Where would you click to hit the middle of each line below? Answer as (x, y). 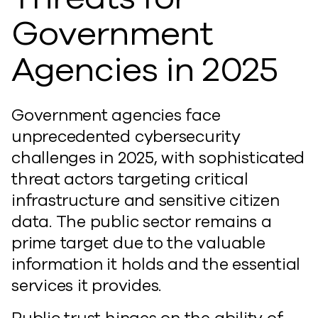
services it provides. (87, 286)
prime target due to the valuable (138, 243)
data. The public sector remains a (142, 222)
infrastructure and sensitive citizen (146, 201)
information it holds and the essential (156, 264)
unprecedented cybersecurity (126, 137)
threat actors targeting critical (130, 179)
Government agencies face (116, 115)
